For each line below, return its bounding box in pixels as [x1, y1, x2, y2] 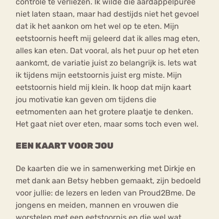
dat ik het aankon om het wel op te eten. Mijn [16, 21, 179, 31]
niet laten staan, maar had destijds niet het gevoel [16, 9, 199, 19]
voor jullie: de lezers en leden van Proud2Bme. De [16, 188, 196, 197]
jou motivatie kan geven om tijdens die [16, 94, 156, 104]
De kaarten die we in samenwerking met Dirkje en [16, 163, 196, 173]
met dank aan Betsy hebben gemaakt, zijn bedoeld [16, 175, 201, 185]
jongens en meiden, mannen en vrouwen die [16, 200, 178, 210]
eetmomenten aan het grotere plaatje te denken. [16, 107, 193, 116]
